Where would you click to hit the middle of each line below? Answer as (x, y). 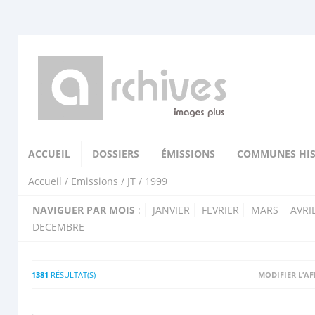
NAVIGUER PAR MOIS (84, 210)
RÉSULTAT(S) (72, 275)
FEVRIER (220, 210)
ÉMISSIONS (188, 154)
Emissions (95, 181)
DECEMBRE (58, 227)
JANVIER (171, 210)
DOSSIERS (116, 154)
